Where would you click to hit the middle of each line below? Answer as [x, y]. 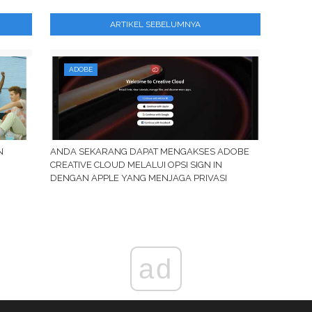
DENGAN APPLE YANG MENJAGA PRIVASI [138, 178]
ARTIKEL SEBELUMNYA [155, 24]
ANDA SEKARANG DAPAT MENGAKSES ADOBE [149, 151]
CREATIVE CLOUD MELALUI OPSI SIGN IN [136, 165]
